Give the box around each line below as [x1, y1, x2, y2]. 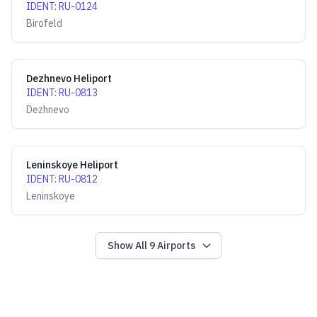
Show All [108, 239, 149, 252]
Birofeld [26, 17, 62, 30]
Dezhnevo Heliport [26, 72, 112, 85]
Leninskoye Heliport [26, 158, 118, 171]
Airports [155, 239, 195, 252]
